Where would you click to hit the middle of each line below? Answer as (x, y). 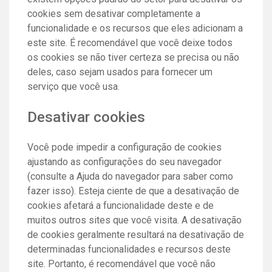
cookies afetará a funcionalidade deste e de (121, 205)
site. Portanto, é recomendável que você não (121, 263)
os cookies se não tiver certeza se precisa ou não (133, 57)
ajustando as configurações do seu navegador (124, 161)
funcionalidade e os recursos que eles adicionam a (135, 28)
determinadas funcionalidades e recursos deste (129, 249)
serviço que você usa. (73, 86)
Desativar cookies (86, 117)
